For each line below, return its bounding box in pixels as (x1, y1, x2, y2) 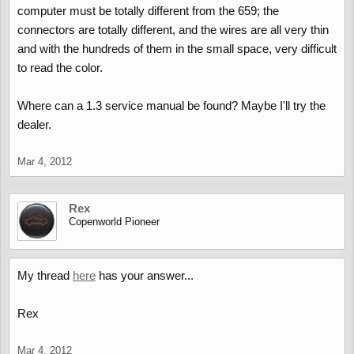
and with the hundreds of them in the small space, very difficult (17, 42, 337, 55)
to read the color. (17, 61, 103, 74)
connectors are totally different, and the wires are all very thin (17, 23, 329, 36)
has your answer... (96, 269, 194, 282)
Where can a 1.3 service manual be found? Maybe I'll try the (17, 99, 326, 112)
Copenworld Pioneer (69, 216, 160, 228)
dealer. (17, 118, 51, 131)
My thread (17, 269, 73, 282)
